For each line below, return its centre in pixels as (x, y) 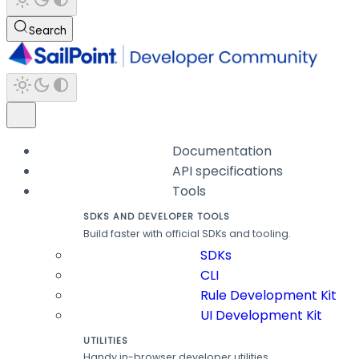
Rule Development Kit (269, 295)
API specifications (228, 171)
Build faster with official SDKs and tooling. (187, 233)
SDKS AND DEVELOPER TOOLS (157, 217)
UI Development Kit (262, 315)
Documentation (222, 151)
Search (48, 31)
